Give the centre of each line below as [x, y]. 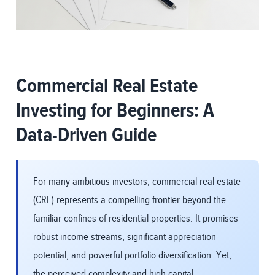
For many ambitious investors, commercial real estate [137, 182]
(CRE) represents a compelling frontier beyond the [130, 200]
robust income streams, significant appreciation [125, 237]
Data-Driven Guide [86, 136]
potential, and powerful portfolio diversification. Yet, [132, 256]
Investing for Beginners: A [115, 111]
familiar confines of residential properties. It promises [136, 219]
